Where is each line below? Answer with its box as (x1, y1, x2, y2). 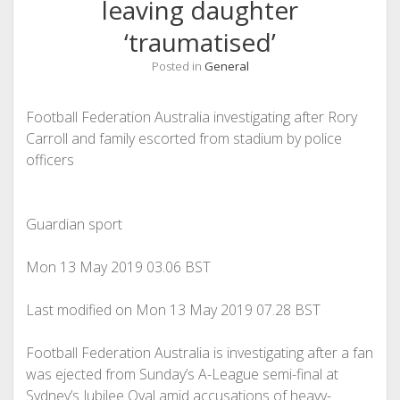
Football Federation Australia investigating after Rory (25, 107, 357, 127)
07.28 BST (255, 300, 321, 320)
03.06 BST (146, 257, 211, 277)
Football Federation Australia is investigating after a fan (25, 343, 373, 362)
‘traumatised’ (124, 25, 276, 59)
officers (25, 150, 74, 170)
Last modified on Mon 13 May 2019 (25, 300, 256, 320)
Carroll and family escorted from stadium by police (25, 129, 342, 148)
